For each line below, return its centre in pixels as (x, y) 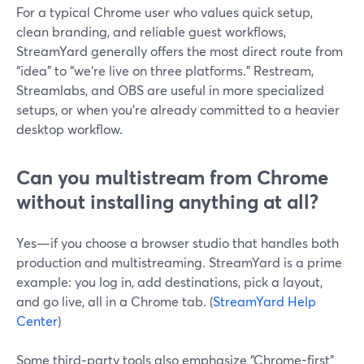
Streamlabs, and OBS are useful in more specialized (170, 90)
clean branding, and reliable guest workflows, (151, 31)
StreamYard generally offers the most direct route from (180, 51)
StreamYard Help (264, 301)
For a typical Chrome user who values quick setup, (165, 12)
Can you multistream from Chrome (172, 177)
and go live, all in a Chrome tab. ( (115, 301)
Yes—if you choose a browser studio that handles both (178, 243)
